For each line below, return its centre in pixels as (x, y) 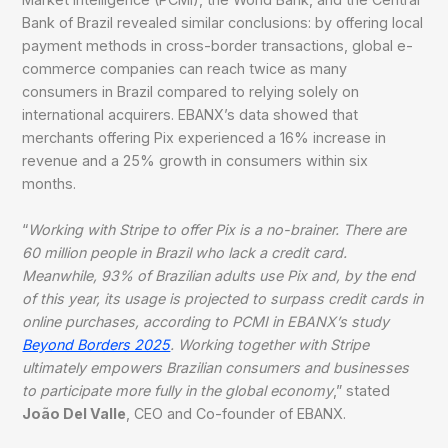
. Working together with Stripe (270, 345)
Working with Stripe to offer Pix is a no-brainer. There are (217, 230)
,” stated (362, 391)
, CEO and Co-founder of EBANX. (238, 414)
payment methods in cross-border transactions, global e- (218, 46)
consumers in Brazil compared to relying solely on (191, 92)
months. (49, 184)
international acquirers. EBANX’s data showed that (190, 115)
